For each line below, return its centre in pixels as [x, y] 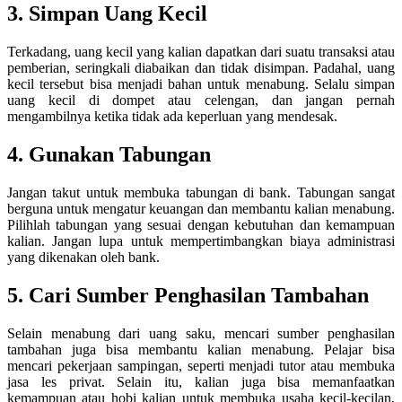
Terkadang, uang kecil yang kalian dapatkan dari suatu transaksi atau [201, 52]
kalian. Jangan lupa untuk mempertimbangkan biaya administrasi [201, 241]
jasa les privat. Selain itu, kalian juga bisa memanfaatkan [201, 381]
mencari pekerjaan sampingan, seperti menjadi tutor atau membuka [201, 365]
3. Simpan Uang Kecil [107, 14]
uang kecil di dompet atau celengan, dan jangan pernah [201, 100]
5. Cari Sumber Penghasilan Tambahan [188, 295]
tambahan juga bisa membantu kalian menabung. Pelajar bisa [201, 349]
